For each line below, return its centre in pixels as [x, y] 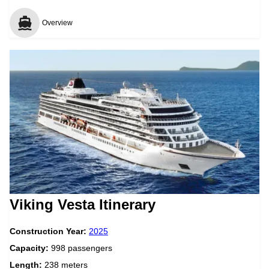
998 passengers [82, 248]
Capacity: [30, 248]
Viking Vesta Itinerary [83, 204]
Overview [57, 23]
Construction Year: [49, 231]
